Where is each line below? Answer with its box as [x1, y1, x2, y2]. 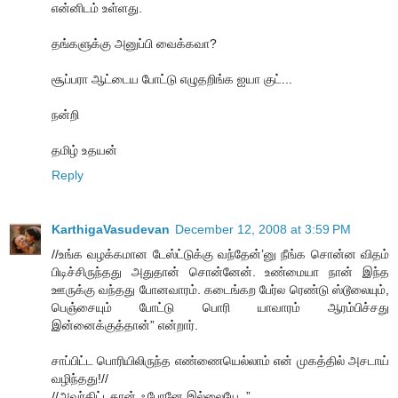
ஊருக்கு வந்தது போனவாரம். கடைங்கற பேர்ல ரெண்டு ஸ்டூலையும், [52, 283, 389, 298]
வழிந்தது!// [52, 371, 108, 386]
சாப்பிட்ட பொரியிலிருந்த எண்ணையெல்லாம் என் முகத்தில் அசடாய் [52, 354, 389, 369]
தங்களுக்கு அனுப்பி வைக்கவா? [52, 36, 217, 51]
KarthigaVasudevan [52, 222, 170, 237]
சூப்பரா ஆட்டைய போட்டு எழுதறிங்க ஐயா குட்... [52, 71, 292, 86]
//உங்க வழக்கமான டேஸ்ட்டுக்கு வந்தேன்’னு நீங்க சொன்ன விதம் [52, 247, 389, 262]
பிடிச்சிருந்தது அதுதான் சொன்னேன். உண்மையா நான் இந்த [52, 265, 389, 280]
